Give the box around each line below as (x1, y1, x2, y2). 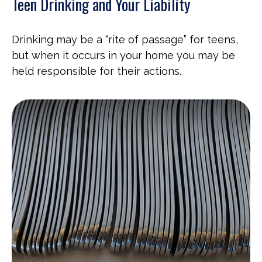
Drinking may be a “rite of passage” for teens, (12, 33, 238, 46)
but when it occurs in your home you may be (12, 49, 235, 61)
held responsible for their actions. (12, 64, 181, 77)
